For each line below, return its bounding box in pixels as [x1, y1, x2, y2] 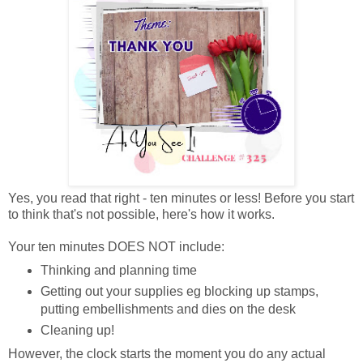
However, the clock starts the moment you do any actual [8, 346, 326, 361]
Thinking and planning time [40, 263, 197, 278]
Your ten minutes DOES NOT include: [8, 240, 224, 254]
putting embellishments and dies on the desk [40, 301, 296, 316]
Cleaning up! [40, 322, 114, 337]
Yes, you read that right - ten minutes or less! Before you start [8, 191, 354, 206]
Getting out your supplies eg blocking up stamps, [40, 284, 318, 298]
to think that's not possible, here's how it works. [8, 207, 275, 222]
